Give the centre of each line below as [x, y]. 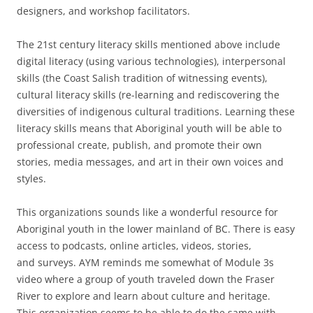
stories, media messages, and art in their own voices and [150, 162]
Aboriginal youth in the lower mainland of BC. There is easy [156, 229]
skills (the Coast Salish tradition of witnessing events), [142, 78]
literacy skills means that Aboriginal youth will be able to [149, 128]
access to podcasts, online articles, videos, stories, [134, 246]
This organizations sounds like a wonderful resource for [147, 212]
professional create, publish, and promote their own [139, 145]
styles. [31, 179]
